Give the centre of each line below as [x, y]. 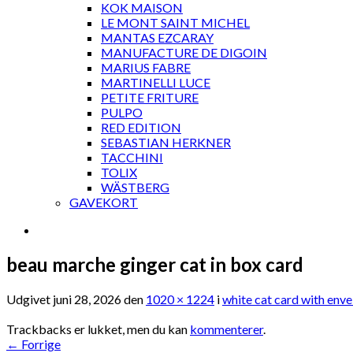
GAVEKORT [104, 202]
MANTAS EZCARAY [157, 37]
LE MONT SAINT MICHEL [175, 22]
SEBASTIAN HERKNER [166, 142]
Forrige [40, 344]
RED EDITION [141, 127]
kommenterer [227, 329]
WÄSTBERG [135, 187]
